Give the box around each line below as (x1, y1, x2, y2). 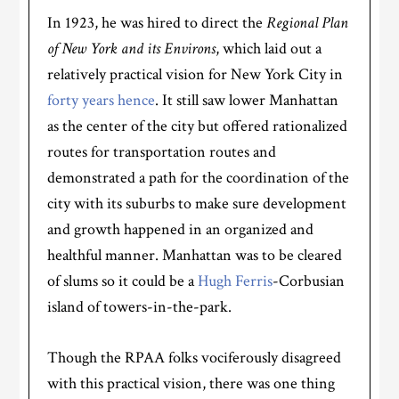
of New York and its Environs (47, 38, 216, 59)
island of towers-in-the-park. (47, 297, 232, 317)
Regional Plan (266, 12, 349, 33)
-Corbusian (273, 271, 346, 291)
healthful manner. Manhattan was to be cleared (47, 245, 343, 265)
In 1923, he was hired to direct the (47, 12, 267, 33)
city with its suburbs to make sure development (47, 193, 347, 214)
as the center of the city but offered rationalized (47, 116, 348, 136)
